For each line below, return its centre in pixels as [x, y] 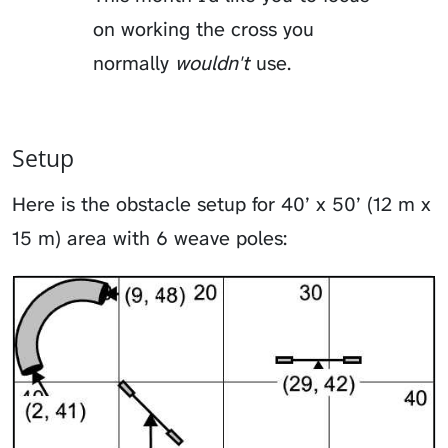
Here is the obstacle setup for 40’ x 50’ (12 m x [221, 203]
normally [134, 62]
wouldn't [213, 62]
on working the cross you [204, 28]
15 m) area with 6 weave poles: [149, 237]
